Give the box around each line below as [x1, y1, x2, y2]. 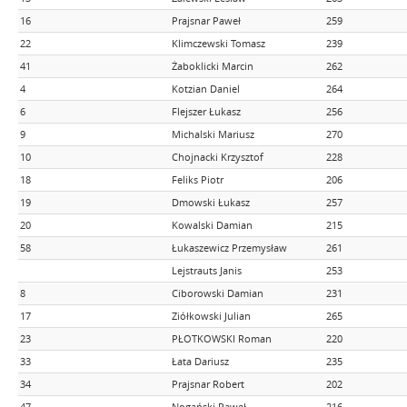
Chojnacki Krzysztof [172, 150, 263, 164]
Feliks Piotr [172, 173, 223, 186]
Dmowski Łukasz [172, 195, 250, 209]
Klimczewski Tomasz [172, 36, 265, 50]
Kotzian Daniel [172, 82, 240, 95]
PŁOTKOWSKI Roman [172, 332, 272, 345]
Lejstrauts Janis [172, 263, 242, 277]
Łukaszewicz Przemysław [172, 241, 287, 254]
